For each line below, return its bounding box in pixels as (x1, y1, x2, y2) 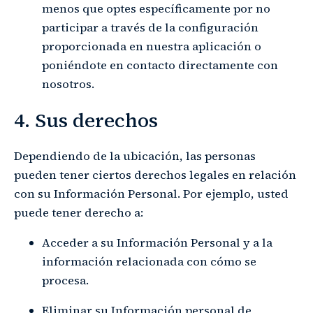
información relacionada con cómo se (42, 254, 256, 270)
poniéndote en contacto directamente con (42, 57, 278, 73)
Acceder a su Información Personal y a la (42, 235, 272, 252)
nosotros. (42, 75, 94, 92)
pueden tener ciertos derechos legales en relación (14, 167, 296, 184)
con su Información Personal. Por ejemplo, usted (14, 186, 289, 203)
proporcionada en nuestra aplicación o (42, 38, 261, 54)
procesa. (42, 272, 89, 289)
